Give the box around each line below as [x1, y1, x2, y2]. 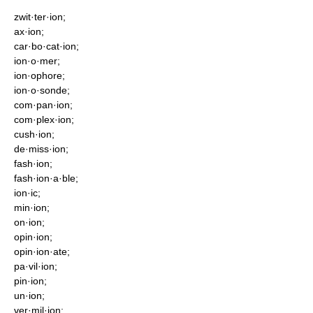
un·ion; [14, 290, 45, 301]
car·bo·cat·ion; [14, 41, 79, 52]
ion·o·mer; [14, 55, 60, 66]
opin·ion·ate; [14, 246, 70, 257]
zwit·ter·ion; [14, 11, 66, 22]
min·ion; [14, 202, 50, 213]
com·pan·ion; [14, 99, 73, 110]
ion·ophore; [14, 70, 65, 81]
